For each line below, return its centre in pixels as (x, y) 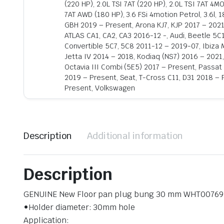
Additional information (135, 135)
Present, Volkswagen (100, 88)
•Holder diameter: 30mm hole (79, 207)
